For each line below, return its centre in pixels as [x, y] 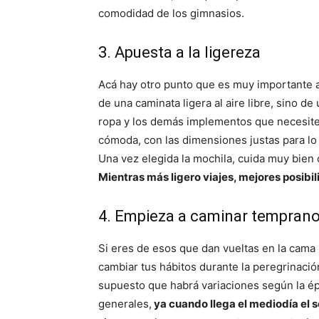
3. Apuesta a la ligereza [179, 53]
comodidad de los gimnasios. [171, 14]
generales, [125, 304]
